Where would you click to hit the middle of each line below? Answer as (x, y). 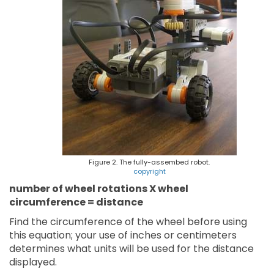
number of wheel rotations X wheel (99, 189)
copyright (149, 171)
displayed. (33, 262)
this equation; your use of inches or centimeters (123, 235)
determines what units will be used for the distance (131, 249)
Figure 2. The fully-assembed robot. (149, 162)
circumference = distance (76, 202)
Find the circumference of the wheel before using (128, 222)
